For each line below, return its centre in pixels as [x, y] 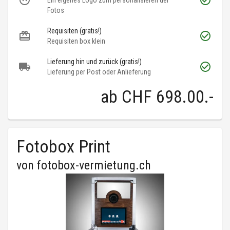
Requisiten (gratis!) [74, 31]
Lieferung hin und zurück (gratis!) [94, 62]
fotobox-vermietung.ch [94, 166]
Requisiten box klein [76, 41]
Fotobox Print [63, 147]
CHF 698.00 [163, 97]
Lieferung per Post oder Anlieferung [99, 72]
